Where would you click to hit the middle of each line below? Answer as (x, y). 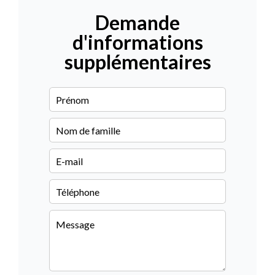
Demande (137, 22)
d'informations (137, 42)
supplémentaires (137, 62)
